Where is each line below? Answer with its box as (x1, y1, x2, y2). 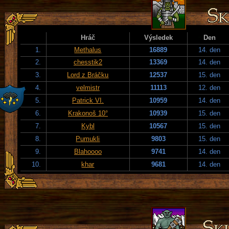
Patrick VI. (72, 96, 104, 104)
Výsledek (144, 33, 173, 41)
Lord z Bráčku (67, 71, 109, 79)
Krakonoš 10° (68, 109, 108, 117)
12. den (198, 83, 221, 91)
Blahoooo (74, 147, 102, 155)
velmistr (76, 83, 100, 91)
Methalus (74, 45, 102, 54)
